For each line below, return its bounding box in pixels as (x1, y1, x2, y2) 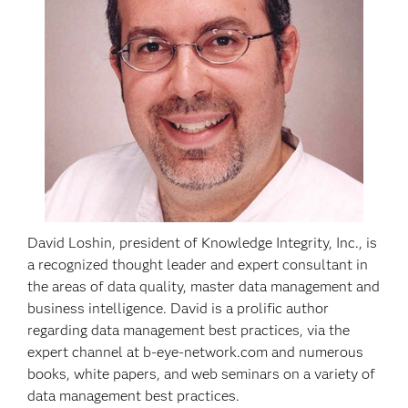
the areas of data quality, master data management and (27, 278, 381, 295)
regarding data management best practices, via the (27, 321, 351, 339)
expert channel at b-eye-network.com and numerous (27, 343, 364, 361)
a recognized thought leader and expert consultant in (27, 256, 369, 273)
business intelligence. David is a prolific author (27, 300, 330, 317)
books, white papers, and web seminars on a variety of (27, 365, 376, 382)
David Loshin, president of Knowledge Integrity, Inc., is (27, 234, 378, 251)
